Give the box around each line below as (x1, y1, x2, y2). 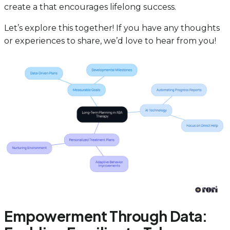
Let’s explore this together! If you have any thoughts (4, 23, 220, 33)
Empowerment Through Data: (4, 206, 207, 225)
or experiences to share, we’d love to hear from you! (4, 36, 216, 46)
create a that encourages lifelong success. (4, 2, 176, 12)
